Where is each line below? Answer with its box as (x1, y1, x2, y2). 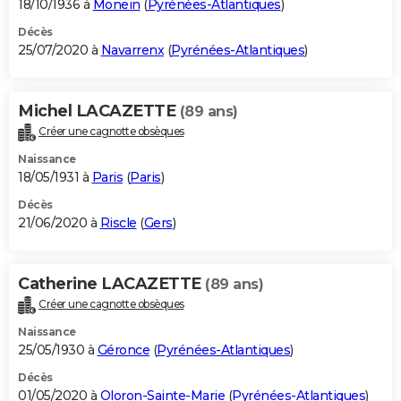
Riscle (99, 215, 137, 232)
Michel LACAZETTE (18, 101, 180, 122)
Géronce (97, 341, 149, 358)
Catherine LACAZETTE (18, 274, 205, 294)
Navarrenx (100, 42, 164, 59)
